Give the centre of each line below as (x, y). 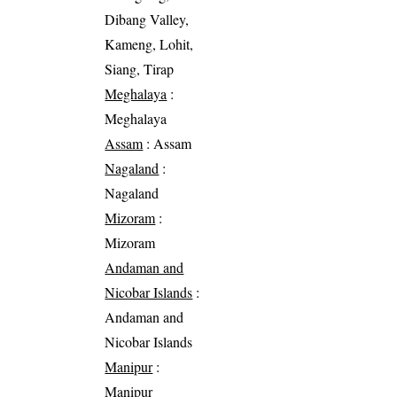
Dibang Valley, (147, 19)
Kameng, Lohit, (149, 44)
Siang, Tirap (140, 69)
